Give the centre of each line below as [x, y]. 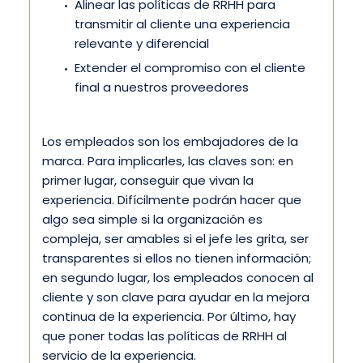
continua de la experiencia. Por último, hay [169, 317]
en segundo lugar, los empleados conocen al [178, 278]
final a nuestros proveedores [162, 87]
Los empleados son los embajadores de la [170, 142]
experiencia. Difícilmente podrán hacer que [172, 200]
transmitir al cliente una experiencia [182, 23]
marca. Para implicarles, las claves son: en [168, 161]
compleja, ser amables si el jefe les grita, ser [175, 239]
